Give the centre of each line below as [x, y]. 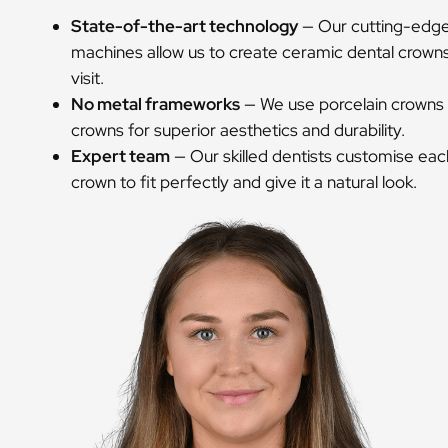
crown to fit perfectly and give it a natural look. [244, 182]
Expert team [120, 156]
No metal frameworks [155, 104]
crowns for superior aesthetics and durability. [238, 130]
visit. [87, 78]
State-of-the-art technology [184, 26]
